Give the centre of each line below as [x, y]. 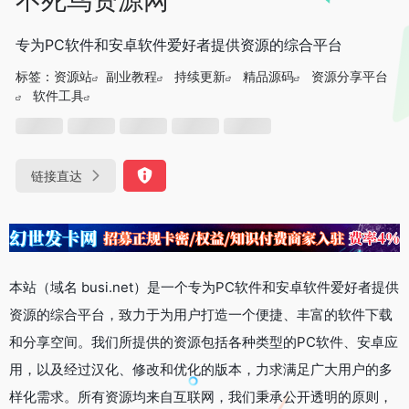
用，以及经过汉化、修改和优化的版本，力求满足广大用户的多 [201, 370]
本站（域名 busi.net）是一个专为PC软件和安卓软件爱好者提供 [204, 288]
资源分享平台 [350, 76]
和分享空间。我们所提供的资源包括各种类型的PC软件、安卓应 [204, 342]
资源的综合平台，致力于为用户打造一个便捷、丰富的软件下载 [201, 315]
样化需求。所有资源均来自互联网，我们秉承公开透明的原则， [201, 397]
